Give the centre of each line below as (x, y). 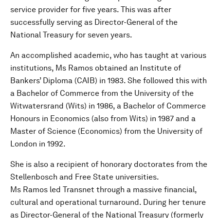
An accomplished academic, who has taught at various (108, 55)
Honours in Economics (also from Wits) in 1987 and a (103, 118)
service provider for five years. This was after (91, 9)
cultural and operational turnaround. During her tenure (108, 202)
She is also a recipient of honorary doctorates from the (109, 164)
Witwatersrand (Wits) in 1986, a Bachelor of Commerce (108, 106)
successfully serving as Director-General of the (94, 22)
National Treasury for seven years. (71, 35)
